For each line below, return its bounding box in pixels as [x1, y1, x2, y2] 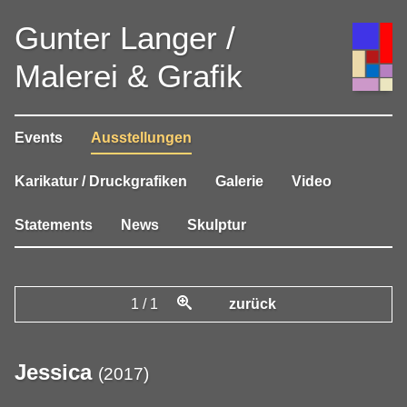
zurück [229, 295, 277, 312]
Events [15, 129, 63, 145]
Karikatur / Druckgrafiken [15, 173, 187, 189]
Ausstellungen [91, 129, 193, 145]
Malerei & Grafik [15, 57, 243, 94]
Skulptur [187, 216, 247, 233]
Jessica [15, 360, 92, 385]
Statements [15, 216, 93, 233]
